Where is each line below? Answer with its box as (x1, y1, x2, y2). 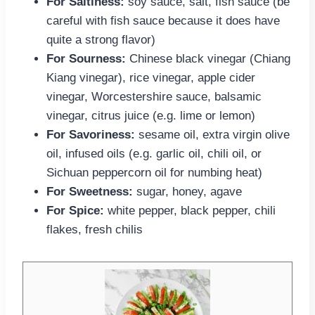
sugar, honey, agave (133, 185, 242, 199)
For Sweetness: (46, 185, 133, 199)
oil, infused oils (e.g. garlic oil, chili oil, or (46, 147, 262, 161)
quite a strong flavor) (46, 33, 155, 47)
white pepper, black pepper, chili (104, 204, 276, 218)
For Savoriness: (46, 128, 139, 142)
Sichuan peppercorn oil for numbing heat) (46, 166, 262, 180)
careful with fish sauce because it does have (46, 14, 280, 28)
